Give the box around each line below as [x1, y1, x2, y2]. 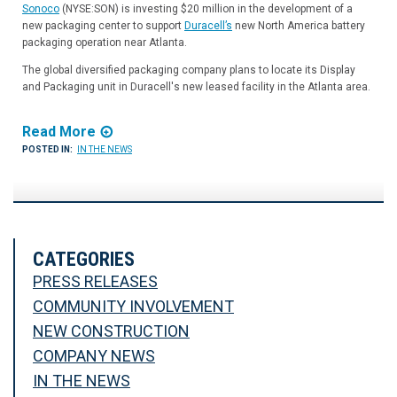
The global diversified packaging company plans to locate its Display [22, 64, 355, 77]
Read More [22, 123, 96, 141]
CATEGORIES [33, 248, 135, 271]
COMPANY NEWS [33, 346, 155, 366]
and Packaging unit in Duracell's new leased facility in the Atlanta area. [22, 81, 370, 94]
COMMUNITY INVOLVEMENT [33, 297, 234, 316]
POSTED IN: [22, 144, 73, 155]
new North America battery [232, 19, 365, 33]
